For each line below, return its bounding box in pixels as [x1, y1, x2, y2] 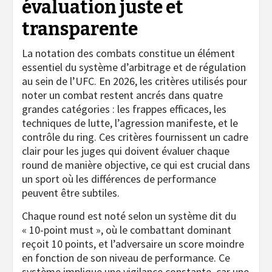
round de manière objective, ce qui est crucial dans [22, 157, 250, 172]
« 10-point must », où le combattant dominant [22, 222, 231, 237]
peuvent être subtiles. [22, 185, 120, 200]
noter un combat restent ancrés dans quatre [22, 87, 223, 102]
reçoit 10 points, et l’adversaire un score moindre [22, 236, 244, 251]
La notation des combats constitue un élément [22, 46, 235, 60]
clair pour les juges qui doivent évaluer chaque [22, 143, 229, 158]
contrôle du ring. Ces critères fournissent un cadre [22, 129, 248, 144]
